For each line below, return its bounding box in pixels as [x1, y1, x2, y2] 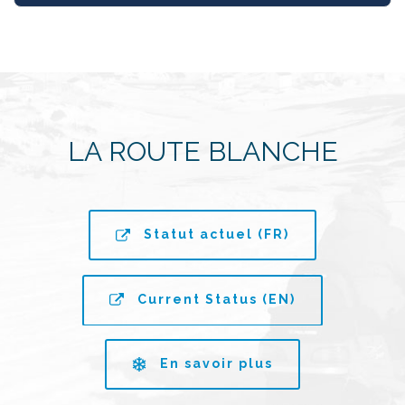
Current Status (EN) [137, 291, 296, 306]
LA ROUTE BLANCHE [67, 136, 338, 168]
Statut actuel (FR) [144, 227, 289, 242]
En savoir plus [160, 356, 273, 372]
